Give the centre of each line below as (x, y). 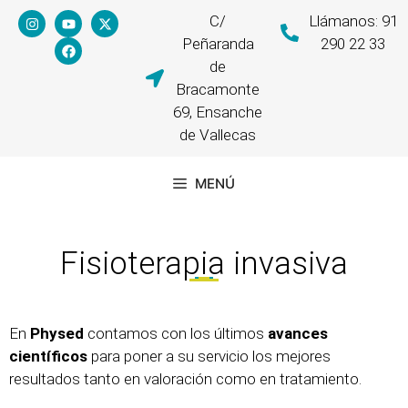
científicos (48, 356)
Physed (57, 333)
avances (298, 333)
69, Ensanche (218, 112)
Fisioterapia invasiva (204, 264)
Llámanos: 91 (353, 21)
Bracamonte (218, 89)
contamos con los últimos (176, 333)
